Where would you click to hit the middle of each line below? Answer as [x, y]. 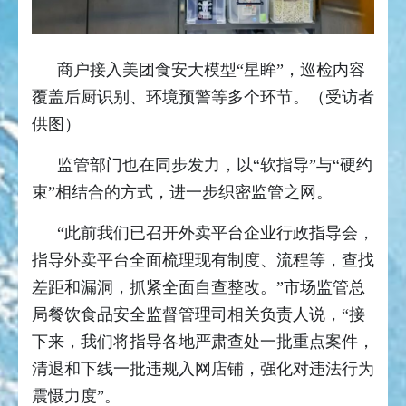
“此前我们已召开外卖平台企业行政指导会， [216, 232]
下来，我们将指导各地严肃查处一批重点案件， [203, 341]
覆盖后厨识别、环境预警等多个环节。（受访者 [203, 97]
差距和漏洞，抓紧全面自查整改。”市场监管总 [198, 287]
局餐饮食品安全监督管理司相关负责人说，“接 [198, 314]
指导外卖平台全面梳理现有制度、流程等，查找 [203, 260]
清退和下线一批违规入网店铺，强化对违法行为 [203, 368]
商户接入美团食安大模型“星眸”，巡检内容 [211, 69]
